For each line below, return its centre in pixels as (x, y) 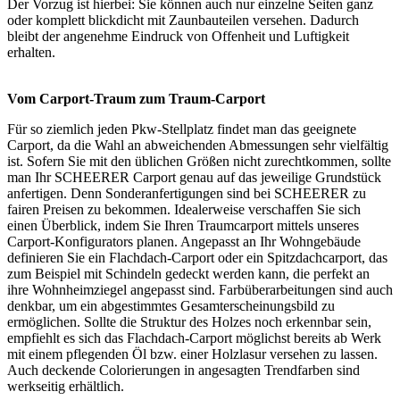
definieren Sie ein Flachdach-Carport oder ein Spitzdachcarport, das (197, 258)
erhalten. (31, 53)
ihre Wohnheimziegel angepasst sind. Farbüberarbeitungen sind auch (200, 290)
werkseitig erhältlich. (66, 387)
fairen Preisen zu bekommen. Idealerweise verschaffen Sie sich (184, 210)
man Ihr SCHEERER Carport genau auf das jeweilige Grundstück (194, 178)
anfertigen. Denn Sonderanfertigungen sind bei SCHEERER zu (187, 194)
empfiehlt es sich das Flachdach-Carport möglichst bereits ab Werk (194, 338)
